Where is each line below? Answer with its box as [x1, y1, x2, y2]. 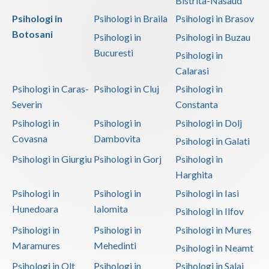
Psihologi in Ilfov [175, 205, 244, 217]
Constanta [175, 98, 218, 110]
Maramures [12, 239, 60, 251]
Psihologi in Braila [93, 13, 168, 25]
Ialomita [93, 202, 128, 214]
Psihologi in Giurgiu [12, 153, 92, 165]
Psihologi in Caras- [12, 83, 89, 95]
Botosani [12, 28, 53, 40]
